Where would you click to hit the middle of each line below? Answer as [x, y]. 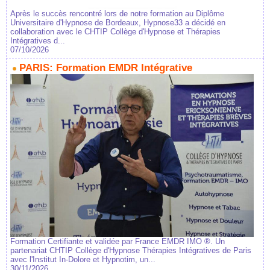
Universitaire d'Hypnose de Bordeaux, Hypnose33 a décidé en [118, 23]
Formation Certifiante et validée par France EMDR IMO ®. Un [118, 241]
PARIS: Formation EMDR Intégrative [106, 68]
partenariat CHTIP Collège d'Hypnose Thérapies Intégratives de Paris [131, 250]
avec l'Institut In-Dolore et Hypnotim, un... [83, 259]
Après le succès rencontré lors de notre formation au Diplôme [117, 14]
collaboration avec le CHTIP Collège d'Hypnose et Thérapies [115, 32]
